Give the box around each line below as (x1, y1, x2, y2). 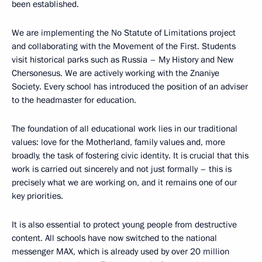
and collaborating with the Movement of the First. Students (12, 40, 236, 52)
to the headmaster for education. (12, 94, 136, 106)
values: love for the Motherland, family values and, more (12, 136, 225, 148)
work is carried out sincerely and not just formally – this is (12, 163, 232, 175)
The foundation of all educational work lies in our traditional (12, 123, 237, 135)
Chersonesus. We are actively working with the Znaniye (12, 67, 219, 79)
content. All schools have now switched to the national (12, 232, 217, 244)
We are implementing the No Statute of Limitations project (12, 27, 236, 39)
